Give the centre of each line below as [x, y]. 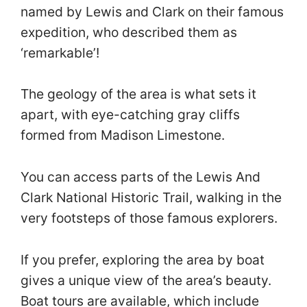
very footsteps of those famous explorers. [151, 218]
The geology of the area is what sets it [138, 94]
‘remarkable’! [62, 52]
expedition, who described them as [129, 32]
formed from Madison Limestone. [124, 135]
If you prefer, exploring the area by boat [143, 259]
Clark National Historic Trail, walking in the [151, 198]
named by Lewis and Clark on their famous [152, 11]
